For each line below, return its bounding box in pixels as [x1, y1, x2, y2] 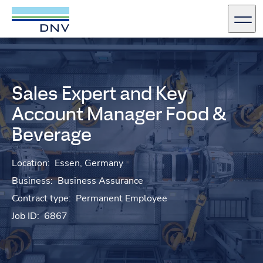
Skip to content [17, 52, 81, 65]
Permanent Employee [76, 191, 167, 205]
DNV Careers [69, 6, 125, 19]
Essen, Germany [55, 156, 123, 170]
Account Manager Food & [12, 103, 226, 124]
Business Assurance [58, 174, 143, 187]
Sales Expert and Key [12, 82, 187, 104]
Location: [12, 156, 50, 170]
